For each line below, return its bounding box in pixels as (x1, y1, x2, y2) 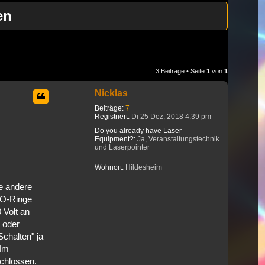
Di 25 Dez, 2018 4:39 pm (130, 112, 211, 121)
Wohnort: (95, 163, 124, 172)
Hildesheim (124, 163, 162, 172)
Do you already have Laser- (95, 126, 184, 135)
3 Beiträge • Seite (156, 67, 206, 75)
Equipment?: (95, 134, 135, 143)
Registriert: (95, 112, 130, 121)
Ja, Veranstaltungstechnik (135, 134, 219, 143)
